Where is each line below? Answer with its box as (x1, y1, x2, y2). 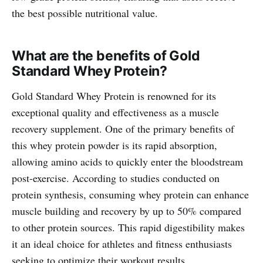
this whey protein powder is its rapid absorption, (12, 137, 217, 152)
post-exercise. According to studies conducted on (12, 170, 220, 185)
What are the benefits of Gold (12, 47, 200, 64)
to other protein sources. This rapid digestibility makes (12, 220, 245, 234)
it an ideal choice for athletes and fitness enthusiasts (12, 236, 232, 251)
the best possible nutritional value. (12, 5, 158, 20)
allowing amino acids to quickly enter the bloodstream (12, 154, 243, 168)
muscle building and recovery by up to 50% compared (12, 203, 241, 218)
